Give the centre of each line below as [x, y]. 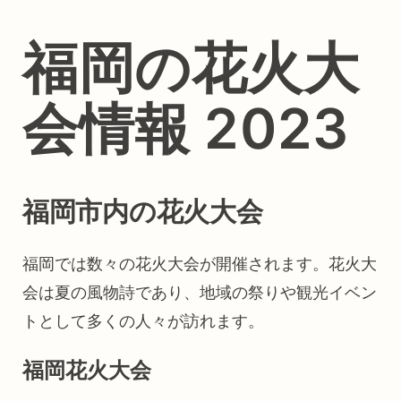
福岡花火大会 [87, 370]
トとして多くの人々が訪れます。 [143, 320]
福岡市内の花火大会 [143, 212]
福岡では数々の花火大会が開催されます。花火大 [200, 263]
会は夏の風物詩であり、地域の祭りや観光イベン [200, 292]
